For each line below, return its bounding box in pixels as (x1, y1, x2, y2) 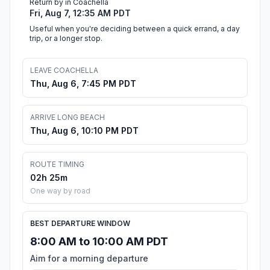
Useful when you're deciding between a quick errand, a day (30, 24, 240, 34)
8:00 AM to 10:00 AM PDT (30, 235, 168, 248)
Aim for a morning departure (30, 253, 148, 264)
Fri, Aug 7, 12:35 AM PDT (30, 8, 131, 19)
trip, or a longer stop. (30, 34, 102, 43)
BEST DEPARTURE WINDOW (30, 219, 130, 228)
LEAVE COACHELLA (30, 66, 98, 75)
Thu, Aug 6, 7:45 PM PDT (30, 78, 136, 89)
